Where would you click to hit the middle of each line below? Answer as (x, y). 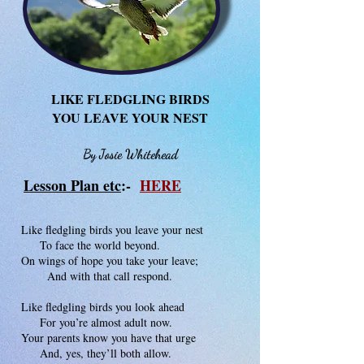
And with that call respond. (97, 276)
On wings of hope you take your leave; (112, 260)
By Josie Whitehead (130, 154)
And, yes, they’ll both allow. (96, 353)
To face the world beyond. (91, 245)
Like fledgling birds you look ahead (103, 307)
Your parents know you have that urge (108, 338)
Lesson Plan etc (72, 185)
